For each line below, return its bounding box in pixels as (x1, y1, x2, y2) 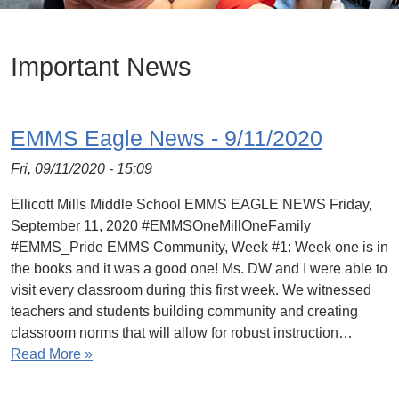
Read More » (11, 346, 93, 362)
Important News (11, 53, 191, 81)
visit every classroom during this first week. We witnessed (11, 282, 371, 297)
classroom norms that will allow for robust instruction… (11, 325, 353, 340)
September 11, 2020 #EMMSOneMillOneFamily (11, 218, 311, 233)
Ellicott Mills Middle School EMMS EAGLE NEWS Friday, (11, 197, 372, 212)
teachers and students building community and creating (11, 304, 358, 319)
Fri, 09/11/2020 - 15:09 (11, 161, 152, 176)
